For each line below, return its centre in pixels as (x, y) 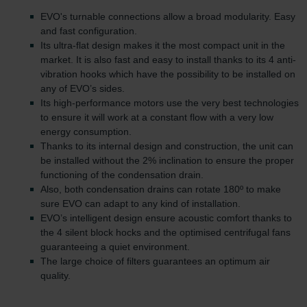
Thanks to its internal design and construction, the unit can (167, 146)
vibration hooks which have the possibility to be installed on (168, 74)
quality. (56, 276)
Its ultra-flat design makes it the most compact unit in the (163, 46)
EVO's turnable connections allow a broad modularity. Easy (168, 17)
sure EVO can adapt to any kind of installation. (140, 204)
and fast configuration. (89, 31)
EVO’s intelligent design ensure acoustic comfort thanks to (166, 218)
